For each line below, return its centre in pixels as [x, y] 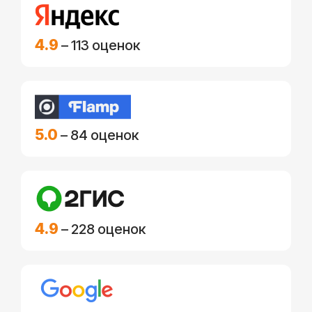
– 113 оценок [99, 45]
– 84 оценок [98, 135]
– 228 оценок [102, 229]
